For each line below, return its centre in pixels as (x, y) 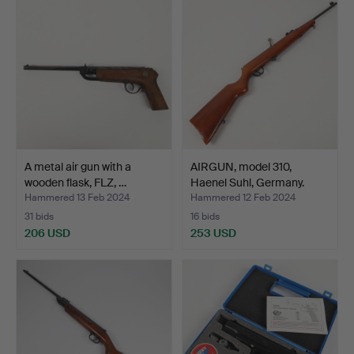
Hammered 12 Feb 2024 (243, 198)
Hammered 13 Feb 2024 (77, 198)
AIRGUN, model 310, (241, 167)
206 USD (47, 233)
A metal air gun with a (78, 167)
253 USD (213, 233)
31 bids (39, 217)
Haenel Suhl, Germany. (247, 183)
